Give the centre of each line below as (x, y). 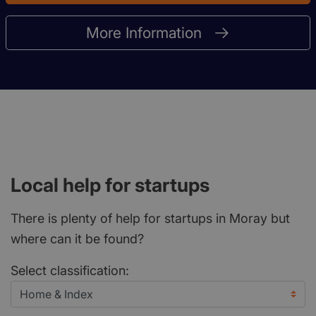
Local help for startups (110, 185)
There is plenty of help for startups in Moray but (150, 218)
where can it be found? (77, 238)
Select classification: (70, 270)
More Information (144, 32)
